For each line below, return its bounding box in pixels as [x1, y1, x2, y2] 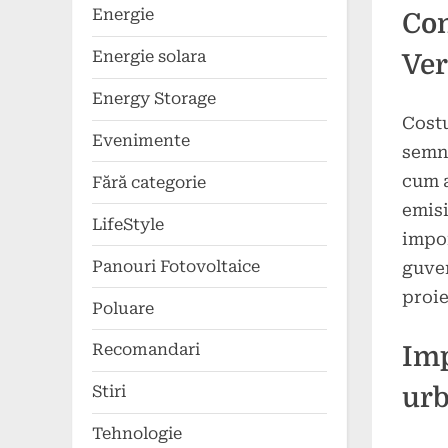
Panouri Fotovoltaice [92, 256, 260, 276]
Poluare [92, 298, 154, 318]
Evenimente [92, 130, 190, 150]
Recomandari [92, 340, 200, 360]
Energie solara [92, 47, 206, 67]
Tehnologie [92, 424, 182, 444]
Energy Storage [92, 89, 216, 109]
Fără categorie [92, 172, 206, 192]
